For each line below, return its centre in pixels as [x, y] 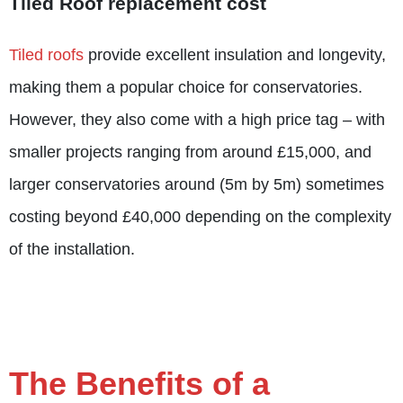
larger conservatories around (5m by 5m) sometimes [197, 184]
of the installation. [72, 249]
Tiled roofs [46, 54]
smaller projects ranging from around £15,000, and [190, 152]
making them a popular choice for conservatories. [186, 87]
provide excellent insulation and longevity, [235, 54]
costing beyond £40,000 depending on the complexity [200, 216]
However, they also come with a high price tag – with [197, 119]
